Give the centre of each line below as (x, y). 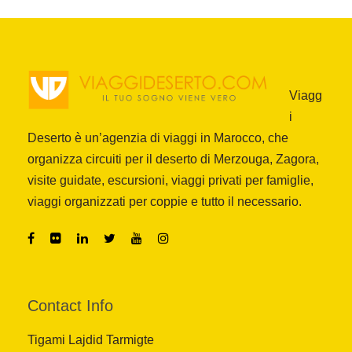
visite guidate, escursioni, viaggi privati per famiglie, (170, 181)
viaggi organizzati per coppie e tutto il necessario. (165, 202)
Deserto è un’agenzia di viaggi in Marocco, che (158, 138)
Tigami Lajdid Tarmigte (91, 340)
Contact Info (70, 306)
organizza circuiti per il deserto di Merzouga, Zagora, (173, 159)
